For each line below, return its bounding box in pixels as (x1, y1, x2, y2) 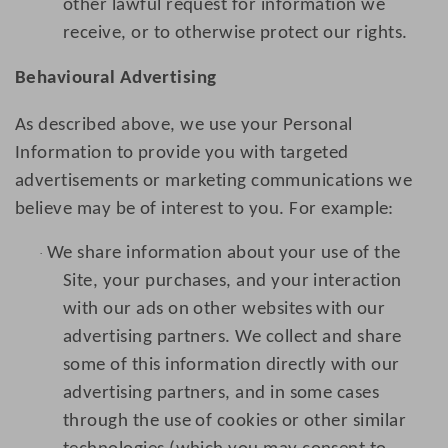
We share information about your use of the (46, 244, 401, 264)
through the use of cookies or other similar (63, 412, 407, 432)
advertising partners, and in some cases (63, 384, 380, 404)
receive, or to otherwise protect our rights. (63, 24, 408, 44)
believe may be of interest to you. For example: (15, 200, 394, 220)
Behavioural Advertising (15, 69, 217, 89)
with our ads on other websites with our (63, 300, 386, 320)
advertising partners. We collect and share (63, 328, 402, 348)
